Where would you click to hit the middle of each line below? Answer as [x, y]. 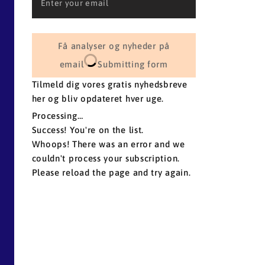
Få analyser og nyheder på [64, 46]
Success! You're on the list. [88, 130]
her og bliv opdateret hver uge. [98, 98]
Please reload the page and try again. [111, 172]
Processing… [57, 116]
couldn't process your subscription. [106, 158]
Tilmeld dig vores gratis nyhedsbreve [109, 84]
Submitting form [133, 64]
